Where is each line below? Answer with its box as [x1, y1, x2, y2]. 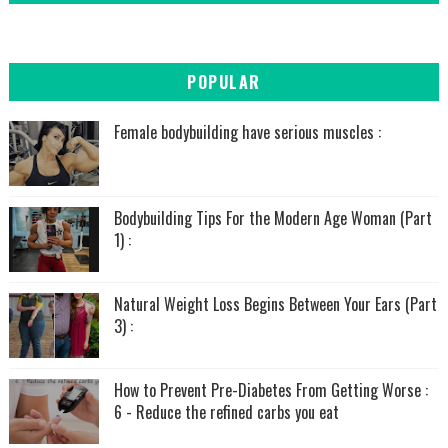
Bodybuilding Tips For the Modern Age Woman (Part [113, 206, 432, 231]
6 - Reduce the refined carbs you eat [113, 400, 339, 425]
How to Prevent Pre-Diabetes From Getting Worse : [113, 378, 428, 403]
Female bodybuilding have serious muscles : [113, 120, 381, 145]
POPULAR [187, 70, 261, 95]
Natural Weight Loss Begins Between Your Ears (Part [113, 292, 437, 317]
